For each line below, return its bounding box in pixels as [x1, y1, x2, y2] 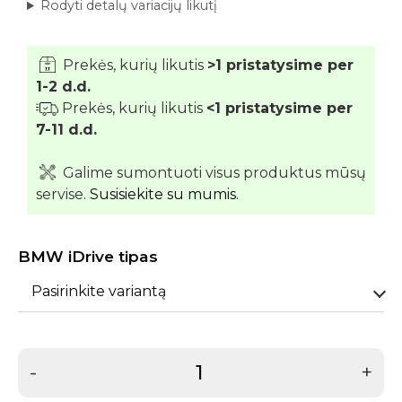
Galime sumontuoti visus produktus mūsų [59, 164, 366, 182]
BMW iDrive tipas [18, 247, 158, 267]
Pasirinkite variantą [31, 283, 166, 301]
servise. [36, 186, 90, 204]
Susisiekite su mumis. [90, 186, 239, 204]
